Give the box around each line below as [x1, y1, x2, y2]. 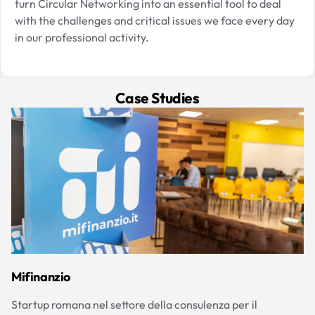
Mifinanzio [11, 268, 70, 285]
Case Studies [115, 88, 200, 107]
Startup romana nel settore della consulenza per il [11, 297, 257, 311]
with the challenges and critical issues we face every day [15, 13, 295, 27]
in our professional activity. [15, 30, 149, 44]
